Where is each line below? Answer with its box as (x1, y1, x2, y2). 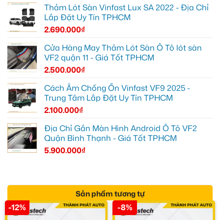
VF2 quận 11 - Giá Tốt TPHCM (44, 52, 154, 63)
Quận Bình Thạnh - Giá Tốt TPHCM (44, 132, 177, 143)
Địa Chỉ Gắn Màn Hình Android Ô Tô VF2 (44, 122, 197, 134)
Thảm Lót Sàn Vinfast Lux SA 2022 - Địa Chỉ (44, 1, 209, 13)
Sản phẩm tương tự (75, 188, 145, 199)
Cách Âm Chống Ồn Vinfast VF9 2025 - (44, 82, 190, 93)
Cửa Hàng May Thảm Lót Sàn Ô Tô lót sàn (44, 42, 202, 53)
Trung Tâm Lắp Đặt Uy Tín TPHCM (44, 92, 173, 103)
